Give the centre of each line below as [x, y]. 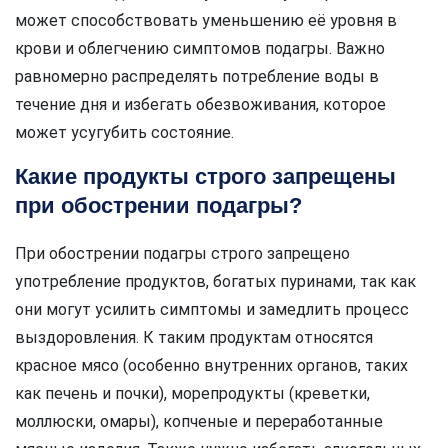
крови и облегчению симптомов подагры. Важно [200, 49]
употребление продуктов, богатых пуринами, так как [215, 282]
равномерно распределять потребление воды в [197, 77]
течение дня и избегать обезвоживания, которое [200, 105]
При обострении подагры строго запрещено [182, 254]
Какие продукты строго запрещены [205, 177]
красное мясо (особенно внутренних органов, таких [211, 366]
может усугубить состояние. [124, 133]
